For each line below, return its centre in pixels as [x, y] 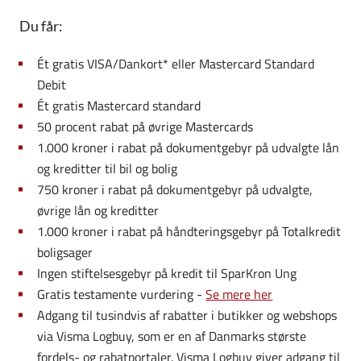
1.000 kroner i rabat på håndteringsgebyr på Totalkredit [189, 231]
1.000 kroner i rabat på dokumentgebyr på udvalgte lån [189, 147]
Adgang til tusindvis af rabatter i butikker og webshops [187, 315]
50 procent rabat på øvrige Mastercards [145, 126]
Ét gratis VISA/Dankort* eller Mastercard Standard [176, 63]
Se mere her [239, 294]
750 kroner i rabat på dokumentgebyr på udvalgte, [175, 189]
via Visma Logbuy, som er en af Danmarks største [172, 336]
